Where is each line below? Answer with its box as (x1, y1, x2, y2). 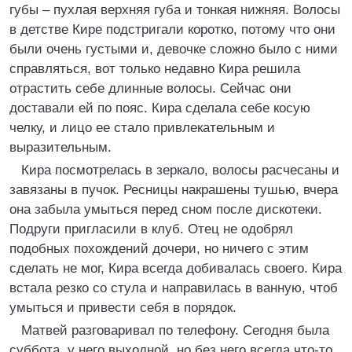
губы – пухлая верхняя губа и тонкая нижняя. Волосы (9, 2, 340, 17)
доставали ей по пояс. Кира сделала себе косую (9, 101, 310, 115)
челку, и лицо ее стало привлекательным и (9, 120, 275, 135)
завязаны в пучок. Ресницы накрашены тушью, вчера (9, 182, 338, 197)
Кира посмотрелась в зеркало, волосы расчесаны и (21, 163, 339, 178)
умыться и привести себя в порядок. (9, 300, 236, 315)
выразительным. (9, 140, 112, 155)
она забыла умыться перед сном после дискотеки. (9, 202, 322, 217)
